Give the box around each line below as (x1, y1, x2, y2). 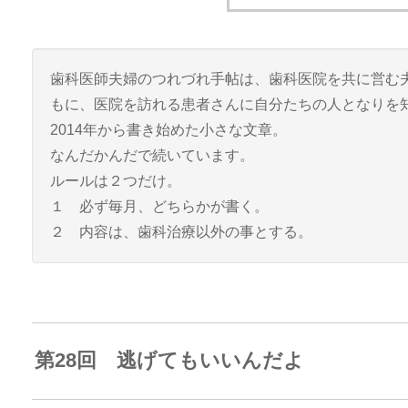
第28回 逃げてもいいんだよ (34, 349, 304, 372)
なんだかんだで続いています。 (49, 148, 254, 163)
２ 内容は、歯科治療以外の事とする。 (49, 224, 312, 240)
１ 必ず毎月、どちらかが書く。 (49, 199, 269, 214)
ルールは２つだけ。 (49, 173, 181, 189)
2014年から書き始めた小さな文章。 (49, 122, 287, 138)
